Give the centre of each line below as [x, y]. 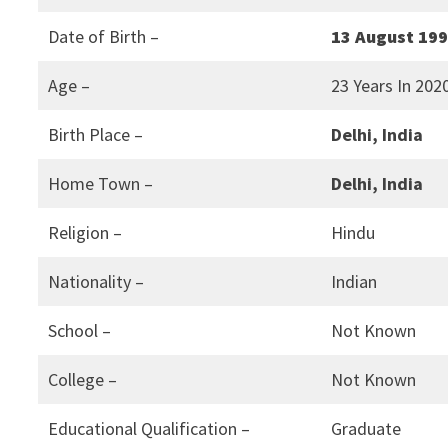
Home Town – [101, 184]
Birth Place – [96, 135]
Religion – [85, 233]
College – [83, 380]
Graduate [366, 429]
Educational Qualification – [149, 429]
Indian [354, 282]
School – [80, 331]
